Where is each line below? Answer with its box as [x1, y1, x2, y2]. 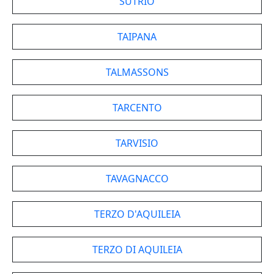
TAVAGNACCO [105, 172, 169, 185]
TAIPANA [117, 30, 157, 43]
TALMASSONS [105, 65, 169, 79]
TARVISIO [116, 136, 158, 150]
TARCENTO [112, 101, 162, 114]
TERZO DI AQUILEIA [92, 243, 182, 256]
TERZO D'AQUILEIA [94, 207, 180, 221]
